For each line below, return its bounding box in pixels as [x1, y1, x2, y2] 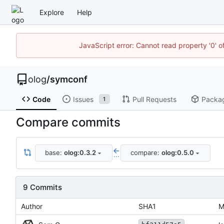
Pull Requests [132, 94, 176, 103]
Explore [39, 7, 64, 16]
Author [21, 201, 42, 210]
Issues [72, 94, 93, 103]
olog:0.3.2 [63, 148, 96, 157]
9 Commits [23, 182, 62, 192]
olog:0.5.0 [161, 148, 194, 157]
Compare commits [16, 114, 120, 129]
